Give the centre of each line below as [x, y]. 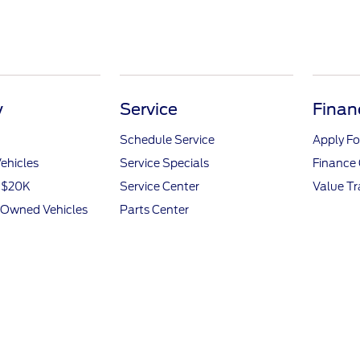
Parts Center [155, 210]
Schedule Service [168, 140]
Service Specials [165, 163]
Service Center [160, 186]
